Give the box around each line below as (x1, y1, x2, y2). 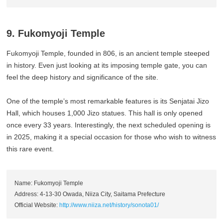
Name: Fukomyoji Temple (14, 180, 84, 187)
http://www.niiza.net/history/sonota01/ (59, 202, 159, 209)
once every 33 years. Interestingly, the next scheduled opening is (6, 121, 211, 129)
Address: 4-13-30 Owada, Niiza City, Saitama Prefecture (14, 191, 166, 198)
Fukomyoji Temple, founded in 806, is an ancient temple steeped (6, 49, 210, 58)
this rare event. (6, 145, 54, 153)
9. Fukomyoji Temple (6, 28, 106, 39)
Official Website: (14, 202, 60, 209)
